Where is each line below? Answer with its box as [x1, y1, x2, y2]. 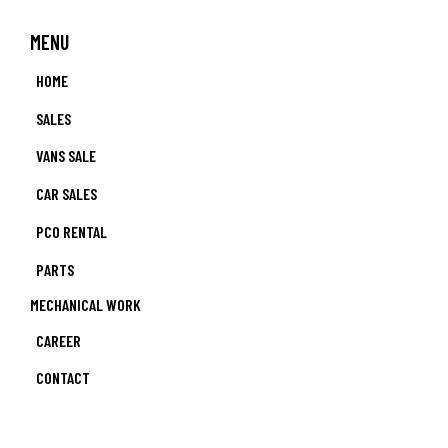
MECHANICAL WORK [30, 295, 141, 315]
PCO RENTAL [36, 222, 108, 242]
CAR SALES [36, 184, 98, 204]
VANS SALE [36, 146, 97, 166]
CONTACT [36, 368, 91, 388]
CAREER [36, 330, 82, 350]
